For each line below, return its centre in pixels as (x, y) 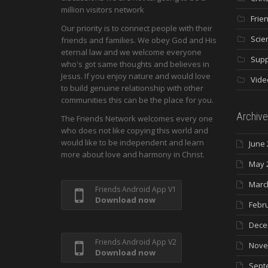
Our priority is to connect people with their (137, 28)
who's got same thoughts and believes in (135, 64)
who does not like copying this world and (135, 130)
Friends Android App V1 (136, 189)
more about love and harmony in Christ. (133, 154)
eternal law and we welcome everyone (131, 52)
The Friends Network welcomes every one (137, 118)
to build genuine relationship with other (132, 88)
